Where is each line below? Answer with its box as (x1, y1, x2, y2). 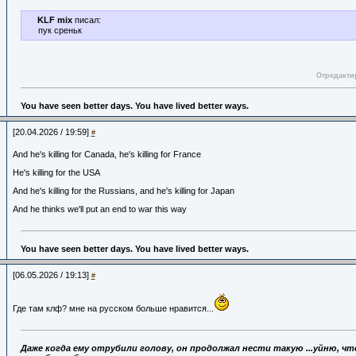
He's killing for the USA (12, 168, 100, 177)
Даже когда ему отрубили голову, (20, 343, 176, 353)
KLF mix (37, 15, 72, 25)
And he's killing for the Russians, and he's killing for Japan (12, 186, 234, 195)
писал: (72, 15, 101, 25)
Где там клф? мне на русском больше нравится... (12, 304, 214, 313)
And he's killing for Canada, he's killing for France (12, 149, 201, 159)
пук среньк (37, 25, 82, 35)
